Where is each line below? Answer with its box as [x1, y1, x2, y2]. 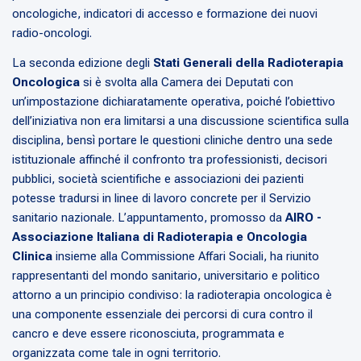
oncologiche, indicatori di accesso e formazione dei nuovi [12, 6, 317, 22]
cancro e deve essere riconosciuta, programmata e [12, 326, 284, 342]
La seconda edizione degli [12, 56, 153, 71]
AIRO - [285, 210, 322, 226]
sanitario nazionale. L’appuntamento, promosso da [12, 210, 285, 226]
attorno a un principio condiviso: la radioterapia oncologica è [12, 288, 332, 303]
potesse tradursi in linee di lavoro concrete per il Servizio [12, 191, 311, 206]
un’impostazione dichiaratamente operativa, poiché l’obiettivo [12, 94, 335, 110]
